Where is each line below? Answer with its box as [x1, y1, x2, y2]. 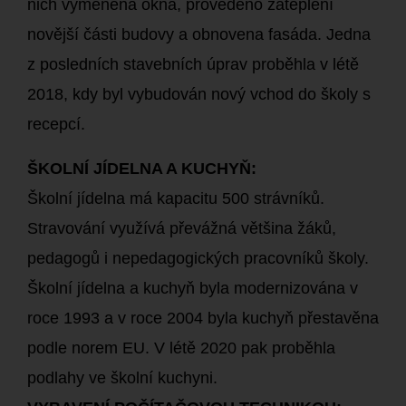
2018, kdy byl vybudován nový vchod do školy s [27, 85, 371, 103]
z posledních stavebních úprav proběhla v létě [27, 55, 359, 73]
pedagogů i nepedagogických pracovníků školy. [27, 249, 369, 267]
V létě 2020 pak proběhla [154, 339, 335, 357]
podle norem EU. [27, 339, 154, 357]
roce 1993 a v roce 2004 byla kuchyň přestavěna [27, 309, 379, 327]
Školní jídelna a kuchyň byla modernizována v [27, 279, 358, 297]
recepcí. [27, 115, 90, 133]
